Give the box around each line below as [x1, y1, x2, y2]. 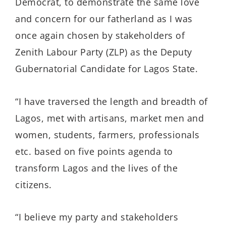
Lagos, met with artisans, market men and [15, 111, 204, 124]
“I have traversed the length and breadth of [15, 95, 208, 107]
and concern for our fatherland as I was [15, 13, 193, 25]
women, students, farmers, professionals [15, 128, 200, 141]
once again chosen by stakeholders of [15, 29, 185, 42]
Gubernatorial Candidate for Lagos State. [15, 63, 198, 75]
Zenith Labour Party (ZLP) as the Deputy [15, 46, 192, 59]
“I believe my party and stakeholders [15, 211, 178, 223]
